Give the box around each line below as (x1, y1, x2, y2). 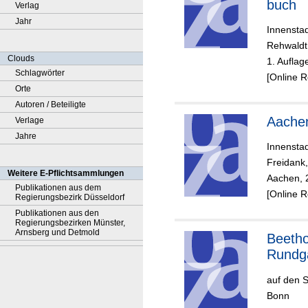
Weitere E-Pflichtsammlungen (8, 168, 124, 178)
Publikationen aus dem (15, 183, 101, 192)
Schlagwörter (15, 68, 65, 78)
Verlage (15, 115, 44, 125)
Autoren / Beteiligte (15, 100, 86, 109)
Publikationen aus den (15, 208, 99, 218)
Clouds (8, 54, 34, 63)
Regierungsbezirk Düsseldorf (15, 192, 124, 202)
